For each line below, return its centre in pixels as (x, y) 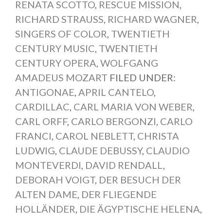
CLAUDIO (168, 151)
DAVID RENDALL (124, 165)
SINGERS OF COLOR (61, 34)
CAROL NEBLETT (94, 136)
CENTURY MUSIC (55, 48)
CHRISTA (158, 136)
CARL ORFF (41, 121)
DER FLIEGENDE (119, 194)
